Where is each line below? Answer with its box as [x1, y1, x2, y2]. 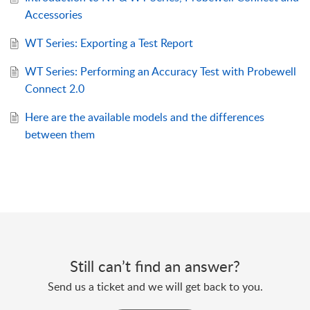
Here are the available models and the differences [24, 109, 264, 125]
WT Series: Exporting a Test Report [24, 35, 193, 51]
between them [24, 127, 95, 143]
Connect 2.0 [24, 81, 84, 97]
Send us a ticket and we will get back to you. [47, 279, 263, 295]
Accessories [24, 7, 82, 23]
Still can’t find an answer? [70, 255, 240, 277]
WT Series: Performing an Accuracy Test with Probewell [24, 64, 296, 80]
